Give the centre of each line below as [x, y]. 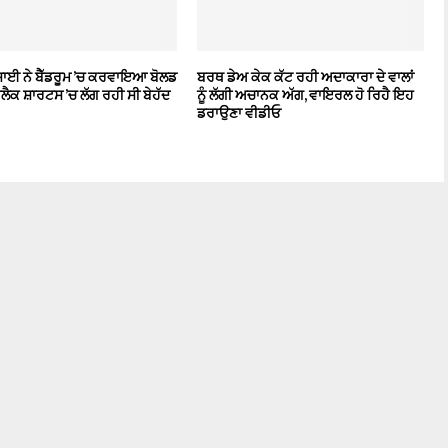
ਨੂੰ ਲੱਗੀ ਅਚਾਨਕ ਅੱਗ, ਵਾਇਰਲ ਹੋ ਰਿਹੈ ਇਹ [306, 95]
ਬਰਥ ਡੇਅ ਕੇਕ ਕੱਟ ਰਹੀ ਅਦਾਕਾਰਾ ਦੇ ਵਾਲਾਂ [306, 77]
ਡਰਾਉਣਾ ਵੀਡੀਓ [239, 113]
